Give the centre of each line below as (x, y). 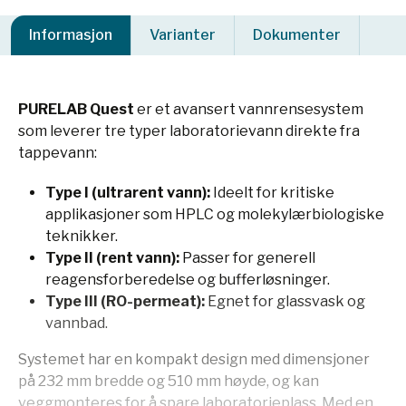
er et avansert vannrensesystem (249, 109)
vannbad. (77, 323)
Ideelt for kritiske (272, 193)
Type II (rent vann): (112, 258)
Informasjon (71, 35)
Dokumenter (297, 35)
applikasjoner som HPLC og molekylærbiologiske (215, 214)
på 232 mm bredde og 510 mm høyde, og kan (169, 381)
